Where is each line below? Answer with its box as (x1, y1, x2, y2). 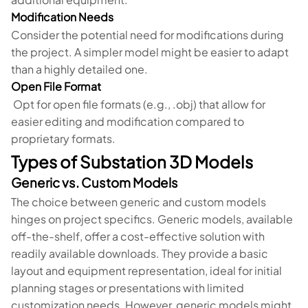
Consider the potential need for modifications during (11, 27, 284, 42)
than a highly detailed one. (11, 62, 148, 76)
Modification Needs (11, 10, 113, 24)
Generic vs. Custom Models (11, 175, 178, 190)
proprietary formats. (11, 131, 115, 146)
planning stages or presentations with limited (11, 280, 244, 295)
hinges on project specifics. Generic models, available (11, 212, 293, 226)
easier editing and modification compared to (11, 114, 244, 129)
